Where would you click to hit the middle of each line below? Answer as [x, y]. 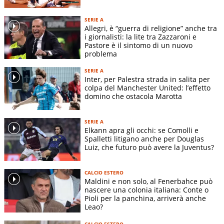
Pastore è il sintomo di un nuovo [138, 45]
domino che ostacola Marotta [133, 96]
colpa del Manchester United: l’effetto [147, 88]
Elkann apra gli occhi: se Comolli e [141, 130]
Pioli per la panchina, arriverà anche [145, 198]
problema [101, 54]
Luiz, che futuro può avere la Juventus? [149, 147]
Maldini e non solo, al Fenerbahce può [148, 181]
